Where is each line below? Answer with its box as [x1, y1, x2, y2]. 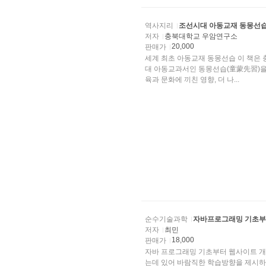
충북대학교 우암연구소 [164, 32, 239, 40]
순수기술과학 [145, 215, 188, 223]
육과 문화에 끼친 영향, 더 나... [145, 75, 239, 84]
